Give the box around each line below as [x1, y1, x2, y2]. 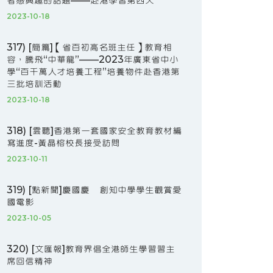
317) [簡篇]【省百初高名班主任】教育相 [7, 41, 172, 53]
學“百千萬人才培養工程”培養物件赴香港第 [7, 66, 180, 77]
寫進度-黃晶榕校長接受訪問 [7, 137, 120, 149]
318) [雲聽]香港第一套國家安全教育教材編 [7, 125, 182, 136]
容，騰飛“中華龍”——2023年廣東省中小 [7, 54, 179, 65]
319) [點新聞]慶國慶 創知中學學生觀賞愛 [7, 184, 182, 196]
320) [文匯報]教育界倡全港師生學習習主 [7, 243, 175, 255]
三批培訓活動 [7, 78, 62, 90]
